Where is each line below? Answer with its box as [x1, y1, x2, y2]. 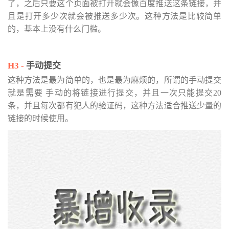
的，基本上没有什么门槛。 [8, 25, 106, 33]
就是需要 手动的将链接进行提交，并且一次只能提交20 [8, 88, 221, 97]
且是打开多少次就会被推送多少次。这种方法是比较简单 [8, 12, 221, 20]
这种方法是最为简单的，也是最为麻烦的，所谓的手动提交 [8, 76, 221, 84]
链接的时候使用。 [8, 114, 73, 123]
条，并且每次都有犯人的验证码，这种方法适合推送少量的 [8, 101, 221, 110]
